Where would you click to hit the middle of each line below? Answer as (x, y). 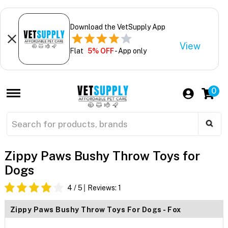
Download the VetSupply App (117, 27)
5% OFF (101, 51)
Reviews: (103, 188)
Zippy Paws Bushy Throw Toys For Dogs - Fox (95, 210)
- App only (130, 51)
